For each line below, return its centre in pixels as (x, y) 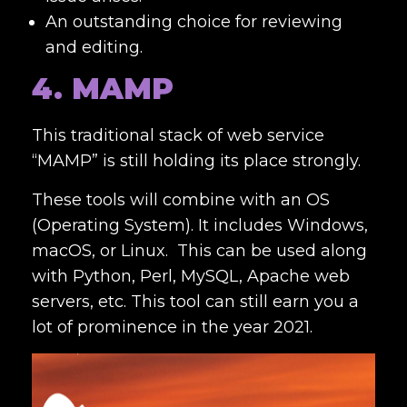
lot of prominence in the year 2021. (172, 327)
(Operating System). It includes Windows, (200, 225)
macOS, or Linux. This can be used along (199, 250)
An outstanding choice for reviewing (194, 21)
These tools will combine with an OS (181, 199)
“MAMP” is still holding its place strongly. (196, 160)
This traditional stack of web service (178, 135)
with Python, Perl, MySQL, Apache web (191, 276)
